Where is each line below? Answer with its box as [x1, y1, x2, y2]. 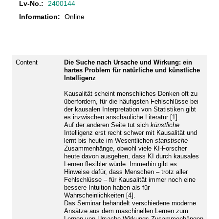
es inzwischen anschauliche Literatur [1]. [64, 113, 179, 121]
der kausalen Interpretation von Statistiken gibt [64, 105, 196, 113]
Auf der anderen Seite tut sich [64, 121, 151, 129]
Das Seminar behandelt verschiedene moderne [64, 199, 196, 207]
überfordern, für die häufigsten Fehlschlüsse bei [64, 97, 198, 105]
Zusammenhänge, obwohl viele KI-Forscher [64, 144, 187, 152]
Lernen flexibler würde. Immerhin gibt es [64, 160, 177, 168]
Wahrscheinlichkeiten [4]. [64, 191, 135, 199]
